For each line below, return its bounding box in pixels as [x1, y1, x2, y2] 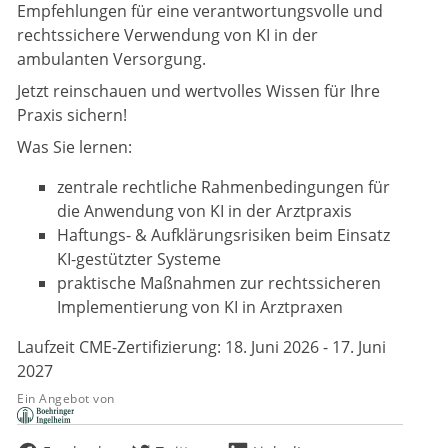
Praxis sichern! [17, 104, 127, 127]
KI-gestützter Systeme [57, 248, 221, 271]
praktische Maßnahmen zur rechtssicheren [57, 272, 381, 295]
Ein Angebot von [17, 390, 115, 408]
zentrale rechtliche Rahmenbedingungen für [57, 176, 390, 199]
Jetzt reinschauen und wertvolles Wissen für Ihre [17, 80, 380, 103]
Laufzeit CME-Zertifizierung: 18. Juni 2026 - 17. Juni [17, 336, 386, 359]
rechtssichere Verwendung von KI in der [17, 24, 318, 47]
